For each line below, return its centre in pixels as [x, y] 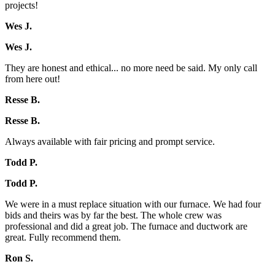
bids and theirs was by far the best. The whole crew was [113, 215]
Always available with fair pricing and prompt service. [110, 142]
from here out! [33, 79]
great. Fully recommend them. [63, 238]
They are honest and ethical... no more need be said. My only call [131, 68]
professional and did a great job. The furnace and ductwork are [126, 227]
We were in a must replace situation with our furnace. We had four [133, 204]
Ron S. [19, 258]
